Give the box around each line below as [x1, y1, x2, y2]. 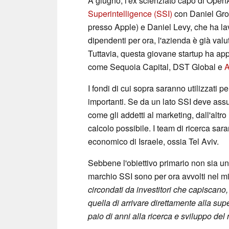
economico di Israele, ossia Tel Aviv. [88, 135, 219, 147]
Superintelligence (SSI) [88, 7, 172, 19]
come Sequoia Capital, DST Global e [88, 60, 224, 73]
